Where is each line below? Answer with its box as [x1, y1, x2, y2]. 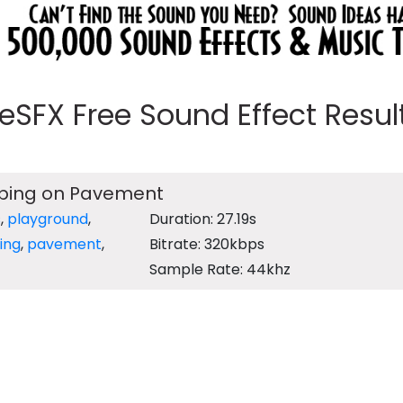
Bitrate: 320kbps [149, 233, 265, 255]
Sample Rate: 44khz [149, 258, 291, 280]
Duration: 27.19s [149, 208, 257, 229]
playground [6, 208, 88, 229]
